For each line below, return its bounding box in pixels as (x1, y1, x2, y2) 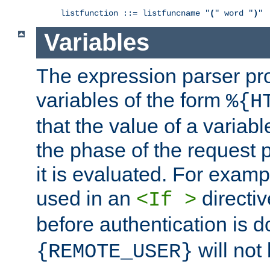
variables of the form (36, 89, 226, 112)
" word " (215, 8, 253, 18)
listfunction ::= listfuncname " (60, 8, 210, 18)
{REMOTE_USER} (36, 240, 193, 264)
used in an (36, 187, 136, 210)
